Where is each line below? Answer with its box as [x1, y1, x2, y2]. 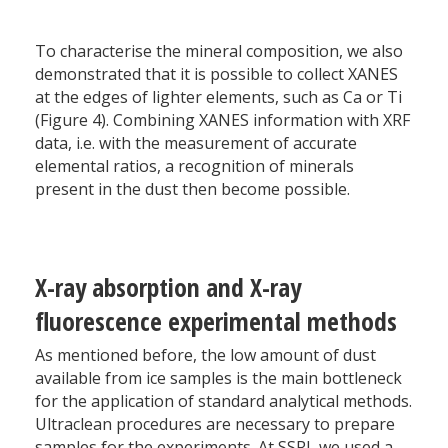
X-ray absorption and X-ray [35, 270, 301, 306]
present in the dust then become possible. [35, 178, 350, 201]
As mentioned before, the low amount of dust [35, 344, 376, 367]
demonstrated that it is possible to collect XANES [35, 63, 398, 86]
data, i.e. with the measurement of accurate [35, 132, 357, 155]
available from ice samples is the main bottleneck [35, 367, 402, 390]
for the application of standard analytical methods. [35, 390, 412, 413]
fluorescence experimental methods [35, 304, 397, 340]
